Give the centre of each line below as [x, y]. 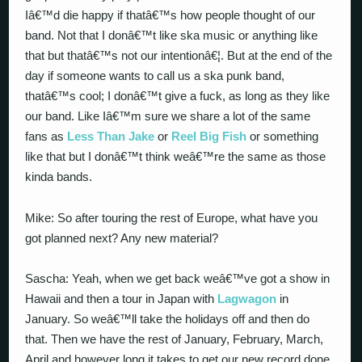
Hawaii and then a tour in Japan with [122, 299]
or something [283, 136]
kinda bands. [59, 177]
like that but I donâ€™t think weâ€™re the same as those [176, 156]
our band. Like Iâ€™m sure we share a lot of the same [168, 116]
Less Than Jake [111, 136]
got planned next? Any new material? [122, 238]
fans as [46, 136]
